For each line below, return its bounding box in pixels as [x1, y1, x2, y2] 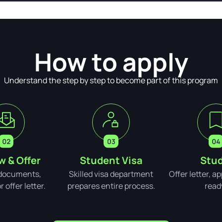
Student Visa [79, 153, 143, 167]
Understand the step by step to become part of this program [4, 75, 218, 86]
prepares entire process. [67, 180, 155, 191]
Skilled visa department [69, 168, 153, 179]
